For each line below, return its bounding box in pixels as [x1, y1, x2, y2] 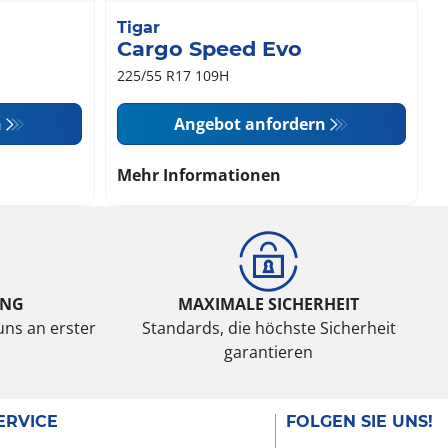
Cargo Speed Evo [116, 36, 302, 62]
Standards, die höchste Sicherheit [141, 317, 396, 340]
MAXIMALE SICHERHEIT [178, 293, 360, 316]
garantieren [224, 341, 314, 364]
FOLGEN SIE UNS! [285, 412, 433, 432]
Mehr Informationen [116, 164, 281, 187]
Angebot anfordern [173, 113, 326, 136]
